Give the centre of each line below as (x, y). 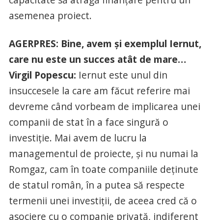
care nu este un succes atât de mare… (97, 59)
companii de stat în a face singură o (88, 122)
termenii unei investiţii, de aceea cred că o (103, 200)
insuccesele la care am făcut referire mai (99, 90)
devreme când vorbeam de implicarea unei (104, 106)
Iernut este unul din (122, 75)
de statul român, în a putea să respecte (96, 185)
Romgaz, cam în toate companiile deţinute (103, 169)
